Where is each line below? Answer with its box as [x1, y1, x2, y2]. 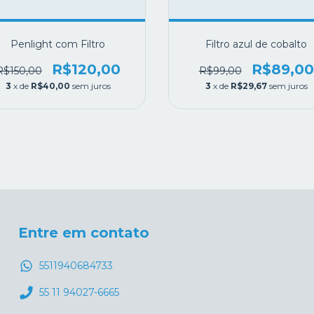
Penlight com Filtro [11, 37, 105, 50]
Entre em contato [18, 224, 149, 241]
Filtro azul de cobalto [205, 37, 307, 50]
